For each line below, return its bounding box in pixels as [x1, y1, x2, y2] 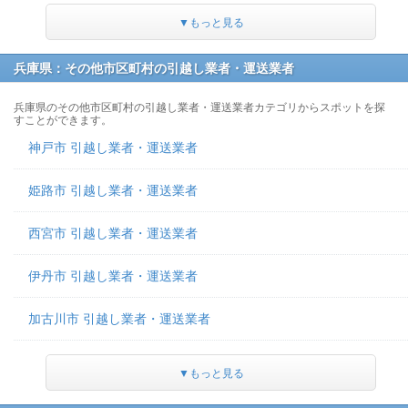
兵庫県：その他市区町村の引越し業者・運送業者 [14, 61, 294, 76]
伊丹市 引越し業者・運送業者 [28, 269, 198, 283]
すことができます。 [14, 114, 112, 127]
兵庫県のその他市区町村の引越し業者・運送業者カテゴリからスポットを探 [14, 101, 385, 114]
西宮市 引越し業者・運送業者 [28, 226, 198, 240]
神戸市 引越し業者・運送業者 [28, 140, 198, 155]
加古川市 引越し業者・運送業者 [28, 311, 210, 326]
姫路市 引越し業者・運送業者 [28, 183, 198, 198]
